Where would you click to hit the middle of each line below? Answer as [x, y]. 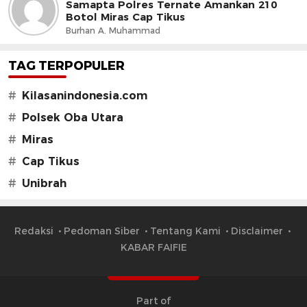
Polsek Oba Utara [73, 118]
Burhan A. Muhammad [113, 30]
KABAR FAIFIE [153, 247]
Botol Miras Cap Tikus [125, 16]
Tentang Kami [185, 231]
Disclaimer [257, 231]
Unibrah [44, 183]
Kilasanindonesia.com [85, 96]
